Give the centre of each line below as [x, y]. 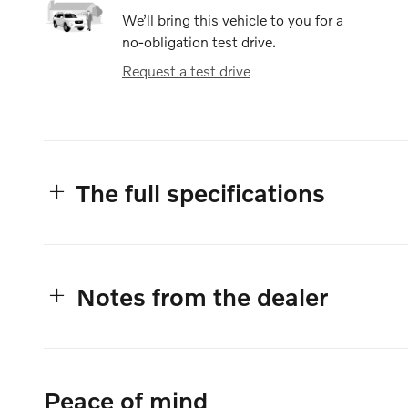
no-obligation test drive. [199, 41]
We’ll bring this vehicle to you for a [233, 19]
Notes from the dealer [202, 296]
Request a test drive [186, 70]
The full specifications [201, 192]
